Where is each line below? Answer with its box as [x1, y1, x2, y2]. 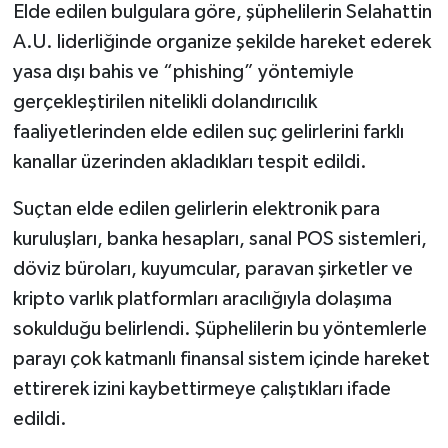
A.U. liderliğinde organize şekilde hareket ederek [12, 31, 431, 52]
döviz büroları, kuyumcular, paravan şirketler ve [12, 258, 413, 279]
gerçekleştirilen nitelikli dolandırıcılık [12, 91, 317, 112]
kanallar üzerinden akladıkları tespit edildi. [12, 151, 367, 172]
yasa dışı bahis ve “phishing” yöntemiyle [12, 61, 354, 82]
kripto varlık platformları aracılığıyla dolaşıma [12, 288, 392, 309]
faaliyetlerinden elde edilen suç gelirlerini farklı [12, 121, 404, 142]
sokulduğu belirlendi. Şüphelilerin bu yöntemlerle [12, 318, 427, 339]
